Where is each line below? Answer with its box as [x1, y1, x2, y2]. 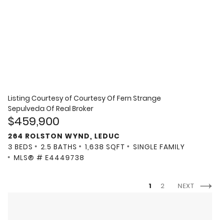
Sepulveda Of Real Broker [8, 104, 93, 114]
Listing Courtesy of [8, 93, 74, 104]
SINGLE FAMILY [133, 141, 185, 152]
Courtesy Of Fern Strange [74, 93, 161, 104]
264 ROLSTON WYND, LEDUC [8, 131, 120, 141]
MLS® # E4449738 [14, 152, 84, 163]
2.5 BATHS [41, 141, 77, 152]
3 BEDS [8, 141, 33, 152]
